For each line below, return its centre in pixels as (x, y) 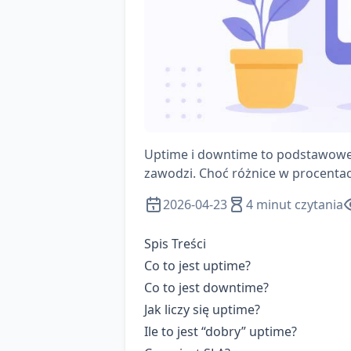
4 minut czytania (295, 205)
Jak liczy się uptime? (202, 310)
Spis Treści (175, 244)
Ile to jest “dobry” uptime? (221, 332)
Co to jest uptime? (197, 266)
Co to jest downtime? (206, 288)
